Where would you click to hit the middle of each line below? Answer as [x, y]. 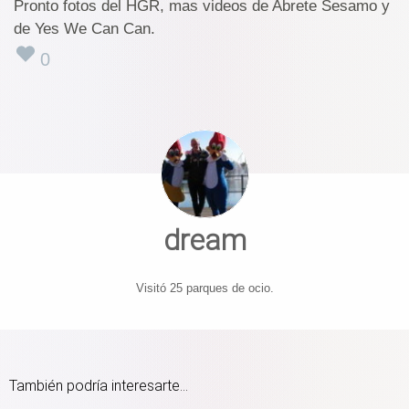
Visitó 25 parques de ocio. [204, 288]
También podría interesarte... [99, 385]
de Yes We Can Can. [84, 29]
